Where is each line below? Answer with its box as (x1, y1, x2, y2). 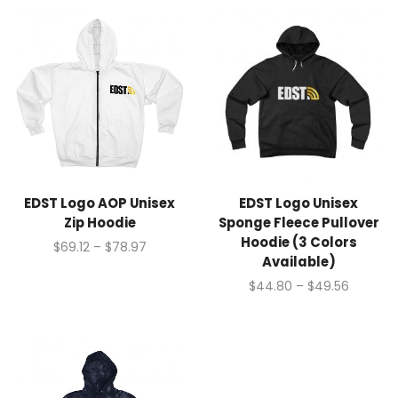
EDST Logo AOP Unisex (24, 194, 175, 213)
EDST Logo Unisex (239, 194, 358, 213)
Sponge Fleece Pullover (218, 213, 379, 233)
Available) (261, 252, 336, 272)
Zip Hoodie (63, 213, 136, 233)
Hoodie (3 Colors (240, 233, 357, 252)
